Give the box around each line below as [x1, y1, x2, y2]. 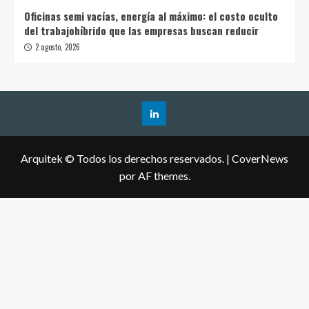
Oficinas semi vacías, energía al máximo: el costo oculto [24, 8, 278, 24]
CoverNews [232, 152, 288, 166]
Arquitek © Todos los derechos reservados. [21, 152, 226, 166]
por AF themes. [119, 169, 190, 183]
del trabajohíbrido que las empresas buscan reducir [24, 23, 259, 39]
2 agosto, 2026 [35, 41, 80, 53]
